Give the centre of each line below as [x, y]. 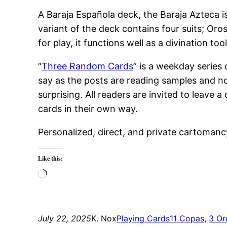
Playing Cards [143, 219]
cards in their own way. [88, 109]
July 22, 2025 [65, 219]
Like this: [51, 159]
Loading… [68, 175]
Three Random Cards [88, 66]
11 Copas [187, 219]
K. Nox [104, 219]
